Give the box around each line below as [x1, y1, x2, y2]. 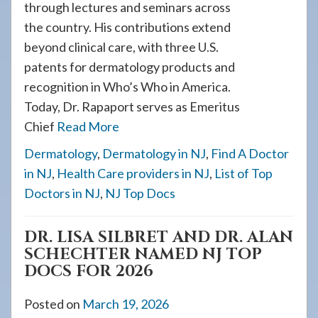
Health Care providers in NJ [57, 165, 209, 181]
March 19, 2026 [82, 296, 169, 312]
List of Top [214, 165, 273, 181]
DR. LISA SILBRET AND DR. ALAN [24, 227, 293, 248]
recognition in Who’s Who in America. [24, 79, 231, 94]
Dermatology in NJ [102, 146, 206, 161]
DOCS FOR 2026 [24, 261, 153, 282]
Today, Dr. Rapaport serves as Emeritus [24, 99, 240, 114]
